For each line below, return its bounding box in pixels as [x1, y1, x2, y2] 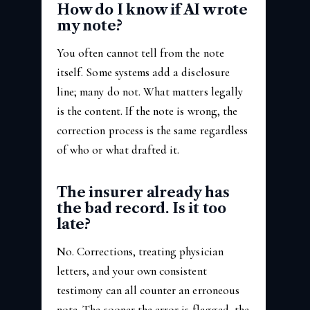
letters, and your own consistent [57, 263, 207, 278]
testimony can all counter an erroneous [57, 282, 239, 298]
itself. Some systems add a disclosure [57, 64, 230, 80]
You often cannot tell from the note [57, 45, 224, 60]
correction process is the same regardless [57, 122, 248, 138]
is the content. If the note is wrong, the [57, 103, 238, 118]
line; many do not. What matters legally [57, 84, 243, 99]
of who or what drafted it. [57, 142, 180, 157]
